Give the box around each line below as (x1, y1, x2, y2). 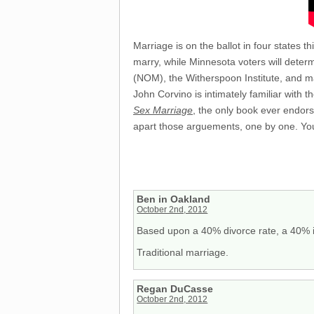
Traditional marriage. (137, 247, 229, 259)
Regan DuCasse (137, 283, 214, 295)
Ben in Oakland (137, 193, 211, 205)
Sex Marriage (133, 104, 193, 116)
